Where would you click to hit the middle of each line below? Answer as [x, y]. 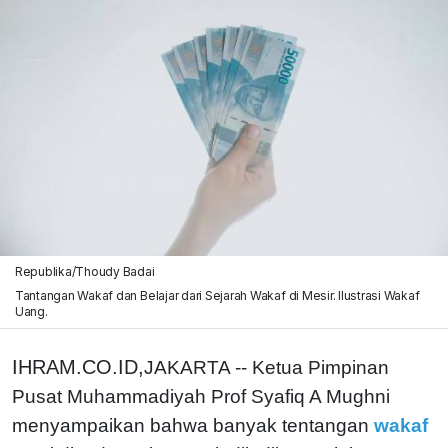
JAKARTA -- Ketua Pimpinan [266, 367]
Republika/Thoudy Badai [84, 271]
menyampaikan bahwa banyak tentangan [190, 425]
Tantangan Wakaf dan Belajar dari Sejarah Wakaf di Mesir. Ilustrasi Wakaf [217, 295]
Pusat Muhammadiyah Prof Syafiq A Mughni [201, 396]
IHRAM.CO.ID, [78, 366]
